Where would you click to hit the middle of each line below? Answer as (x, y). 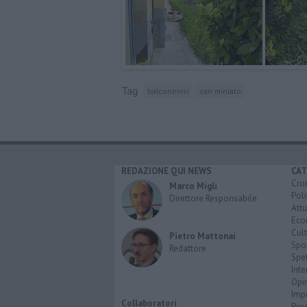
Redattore (188, 249)
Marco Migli (193, 186)
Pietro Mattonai (202, 236)
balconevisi (168, 90)
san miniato (220, 90)
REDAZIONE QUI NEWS (167, 171)
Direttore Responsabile (213, 199)
